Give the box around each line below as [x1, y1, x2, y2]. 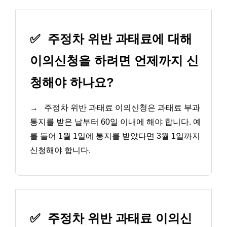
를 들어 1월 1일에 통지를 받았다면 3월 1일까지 [30, 132, 200, 141]
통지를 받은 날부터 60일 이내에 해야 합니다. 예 [30, 118, 201, 127]
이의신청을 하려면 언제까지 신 [30, 54, 199, 68]
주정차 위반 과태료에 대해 [44, 32, 192, 46]
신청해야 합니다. [30, 146, 91, 155]
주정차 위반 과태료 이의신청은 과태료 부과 [42, 103, 200, 112]
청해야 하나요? [30, 75, 114, 90]
